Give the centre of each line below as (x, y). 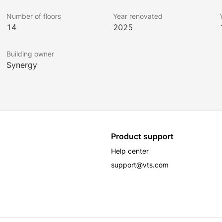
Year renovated (138, 16)
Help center (130, 151)
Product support (142, 136)
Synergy (22, 65)
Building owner (30, 54)
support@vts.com (140, 165)
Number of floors (34, 16)
